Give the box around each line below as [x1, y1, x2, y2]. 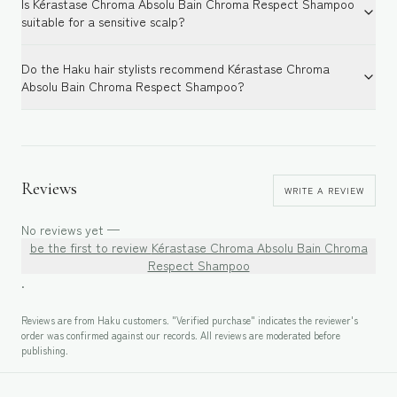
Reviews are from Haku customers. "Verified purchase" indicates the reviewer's [21, 312, 358, 327]
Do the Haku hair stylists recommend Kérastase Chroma [21, 58, 330, 77]
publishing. [21, 342, 68, 357]
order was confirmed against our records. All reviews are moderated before [21, 327, 340, 342]
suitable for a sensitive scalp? [21, 12, 185, 30]
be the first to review [29, 237, 152, 256]
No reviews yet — [21, 220, 120, 238]
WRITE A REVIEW [284, 183, 364, 198]
